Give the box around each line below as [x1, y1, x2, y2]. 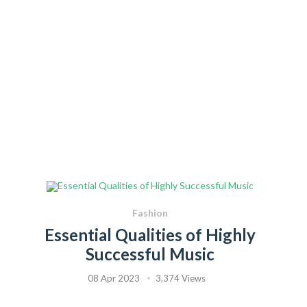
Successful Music [86, 244, 214, 265]
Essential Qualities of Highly [45, 225, 256, 245]
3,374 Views [156, 273, 206, 284]
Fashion [132, 207, 168, 219]
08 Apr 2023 [88, 273, 140, 284]
